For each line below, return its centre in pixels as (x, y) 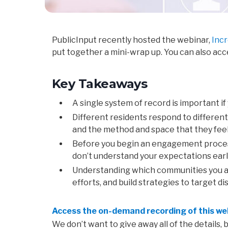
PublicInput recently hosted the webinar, (132, 40)
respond (166, 118)
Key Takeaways (100, 84)
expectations (186, 156)
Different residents (110, 118)
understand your (126, 156)
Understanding (102, 170)
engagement (178, 144)
